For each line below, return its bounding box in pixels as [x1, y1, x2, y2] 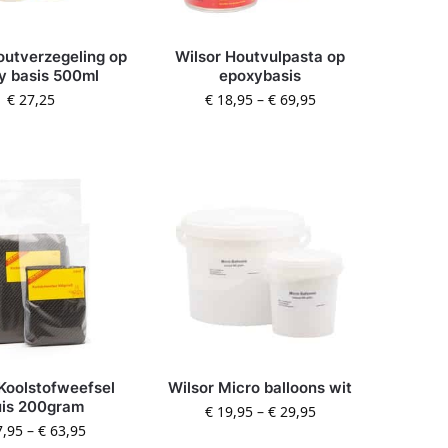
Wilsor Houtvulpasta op [175, 47, 346, 67]
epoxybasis [219, 66, 302, 86]
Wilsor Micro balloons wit [168, 377, 353, 397]
